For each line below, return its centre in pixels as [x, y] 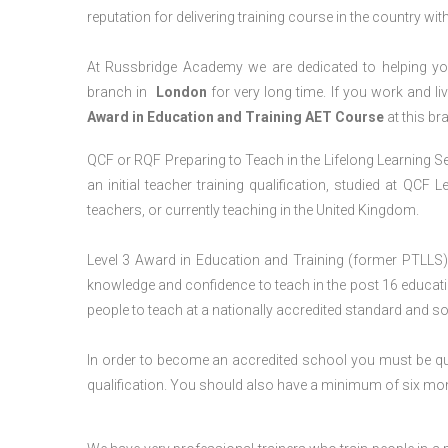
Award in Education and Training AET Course [237, 117]
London [181, 92]
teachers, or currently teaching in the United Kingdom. [253, 210]
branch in [121, 92]
